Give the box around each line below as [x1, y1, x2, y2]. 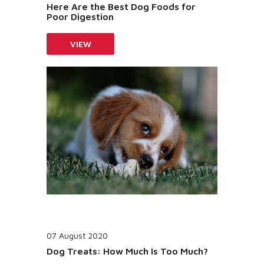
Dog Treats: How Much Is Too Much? [47, 245, 208, 256]
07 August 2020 [47, 230, 108, 240]
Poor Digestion [47, 11, 114, 22]
